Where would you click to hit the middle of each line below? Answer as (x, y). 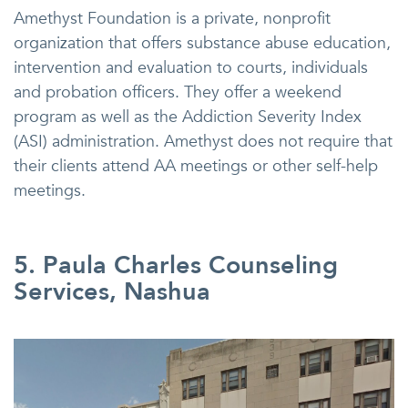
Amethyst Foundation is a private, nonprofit (172, 19)
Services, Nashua (112, 292)
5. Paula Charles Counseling (176, 266)
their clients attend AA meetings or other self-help (196, 167)
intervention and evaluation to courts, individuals (191, 68)
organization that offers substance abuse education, (202, 44)
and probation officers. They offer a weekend (178, 93)
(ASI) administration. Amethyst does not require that (203, 142)
